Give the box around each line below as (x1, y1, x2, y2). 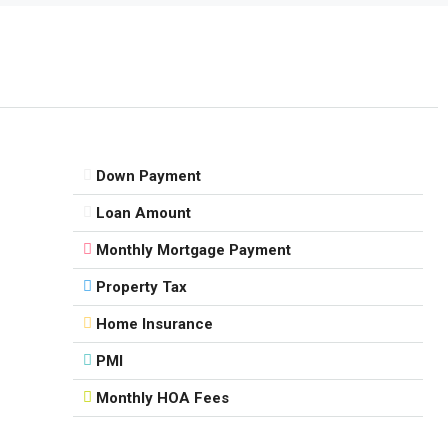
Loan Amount (96, 203, 192, 222)
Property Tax (96, 277, 188, 296)
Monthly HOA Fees (96, 388, 230, 407)
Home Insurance (96, 314, 214, 333)
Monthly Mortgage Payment (96, 240, 292, 259)
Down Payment (96, 166, 202, 185)
